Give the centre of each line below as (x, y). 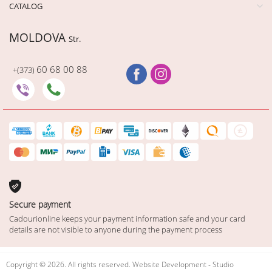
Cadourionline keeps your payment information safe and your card (127, 218)
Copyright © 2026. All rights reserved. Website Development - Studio (120, 264)
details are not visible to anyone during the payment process (116, 229)
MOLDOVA (39, 37)
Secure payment (40, 204)
